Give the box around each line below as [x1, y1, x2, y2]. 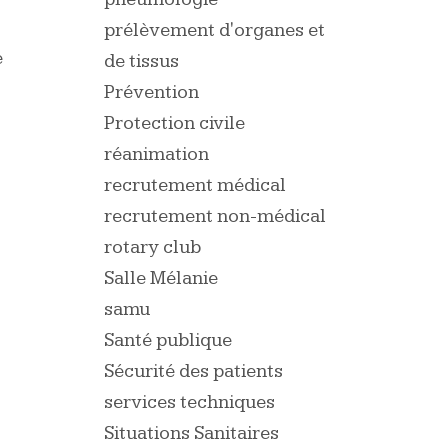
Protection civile [104, 112, 246, 135]
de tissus [104, 50, 180, 73]
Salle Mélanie [104, 267, 219, 290]
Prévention [104, 81, 200, 104]
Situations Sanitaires [104, 422, 280, 445]
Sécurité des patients [104, 360, 284, 383]
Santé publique [104, 329, 233, 352]
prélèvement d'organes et [104, 19, 326, 42]
